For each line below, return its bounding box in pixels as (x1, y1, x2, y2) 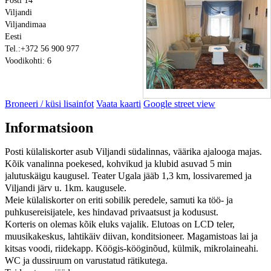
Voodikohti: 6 (5, 56, 51, 65)
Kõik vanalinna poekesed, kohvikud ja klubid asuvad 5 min (5, 158, 232, 169)
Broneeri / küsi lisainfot (5, 98, 94, 109)
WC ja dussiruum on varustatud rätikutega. (5, 255, 168, 266)
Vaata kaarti (96, 98, 141, 109)
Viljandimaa (5, 19, 46, 29)
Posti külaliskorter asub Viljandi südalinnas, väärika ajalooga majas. (5, 146, 262, 157)
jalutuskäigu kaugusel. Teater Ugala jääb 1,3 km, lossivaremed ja (5, 170, 252, 181)
